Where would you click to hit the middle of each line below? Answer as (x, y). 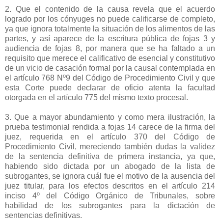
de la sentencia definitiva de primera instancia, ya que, (110, 156)
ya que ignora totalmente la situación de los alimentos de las (110, 28)
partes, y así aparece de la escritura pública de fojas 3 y (110, 38)
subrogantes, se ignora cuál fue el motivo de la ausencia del (110, 176)
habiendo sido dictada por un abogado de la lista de (110, 166)
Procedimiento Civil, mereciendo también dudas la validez (110, 146)
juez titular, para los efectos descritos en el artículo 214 (110, 186)
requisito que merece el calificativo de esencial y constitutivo (110, 58)
